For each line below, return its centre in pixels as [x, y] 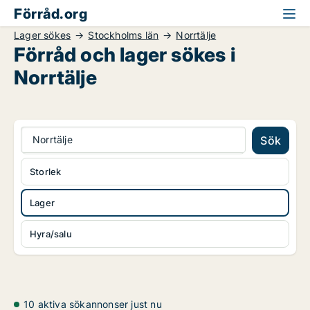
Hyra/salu [51, 234]
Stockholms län [124, 35]
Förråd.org [51, 14]
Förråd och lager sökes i [125, 55]
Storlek [46, 172]
